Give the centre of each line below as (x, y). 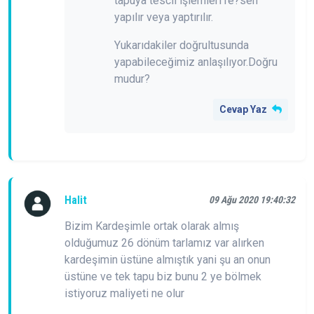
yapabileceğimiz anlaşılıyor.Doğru (196, 62)
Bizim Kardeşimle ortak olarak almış (152, 226)
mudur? (132, 78)
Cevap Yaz (244, 109)
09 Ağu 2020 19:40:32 (252, 200)
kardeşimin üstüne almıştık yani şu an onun (168, 259)
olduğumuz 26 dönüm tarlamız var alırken (164, 243)
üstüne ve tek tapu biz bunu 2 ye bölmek (163, 276)
